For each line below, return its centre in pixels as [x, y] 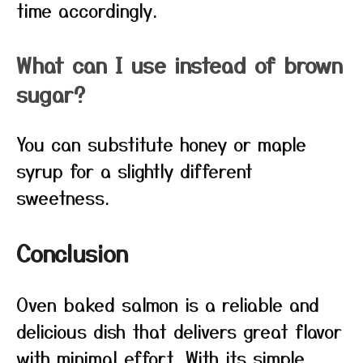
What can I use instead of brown [179, 64]
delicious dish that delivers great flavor [179, 331]
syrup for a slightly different [135, 170]
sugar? [51, 94]
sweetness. [63, 197]
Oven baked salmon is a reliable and [168, 304]
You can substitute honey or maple [161, 143]
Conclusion [72, 253]
